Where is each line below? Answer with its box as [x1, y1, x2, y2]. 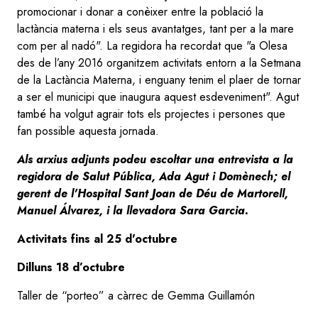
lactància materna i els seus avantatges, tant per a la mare [17, 20, 294, 37]
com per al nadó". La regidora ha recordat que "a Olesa [17, 37, 291, 54]
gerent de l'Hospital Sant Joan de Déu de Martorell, [17, 185, 288, 202]
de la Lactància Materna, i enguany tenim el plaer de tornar [17, 71, 301, 88]
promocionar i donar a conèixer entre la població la [17, 3, 263, 20]
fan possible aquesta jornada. [17, 122, 159, 139]
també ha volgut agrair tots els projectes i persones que [17, 105, 285, 122]
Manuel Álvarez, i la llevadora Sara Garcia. [17, 202, 248, 219]
